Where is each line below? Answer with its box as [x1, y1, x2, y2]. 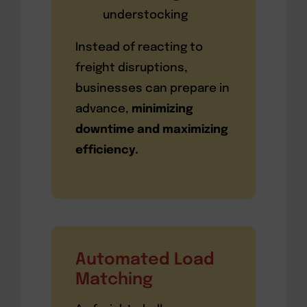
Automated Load [75, 251, 214, 269]
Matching [75, 271, 153, 288]
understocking [102, 9, 188, 21]
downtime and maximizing [75, 123, 228, 136]
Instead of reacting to [75, 41, 203, 53]
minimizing [131, 103, 193, 115]
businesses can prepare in [75, 82, 230, 95]
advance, [75, 103, 132, 115]
